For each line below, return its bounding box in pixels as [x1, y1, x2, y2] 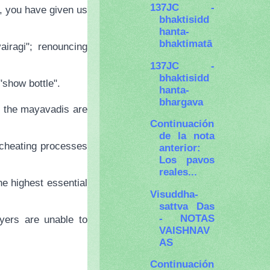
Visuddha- [150, 187, 199, 200]
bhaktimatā [159, 37, 213, 50]
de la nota [159, 130, 215, 142]
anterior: [159, 142, 201, 154]
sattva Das [159, 199, 215, 212]
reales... [159, 166, 198, 178]
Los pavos [159, 154, 215, 166]
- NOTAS [159, 212, 215, 224]
